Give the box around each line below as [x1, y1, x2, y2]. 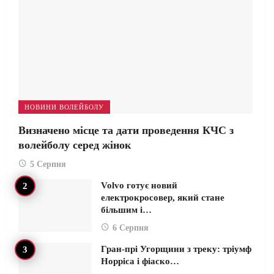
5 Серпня [30, 159, 66, 169]
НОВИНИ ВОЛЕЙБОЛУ [24, 103, 104, 111]
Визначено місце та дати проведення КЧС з [18, 124, 234, 136]
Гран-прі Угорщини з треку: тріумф [101, 243, 251, 254]
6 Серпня [113, 223, 149, 232]
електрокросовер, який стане [101, 192, 224, 202]
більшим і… [101, 204, 152, 215]
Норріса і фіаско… [101, 256, 179, 266]
